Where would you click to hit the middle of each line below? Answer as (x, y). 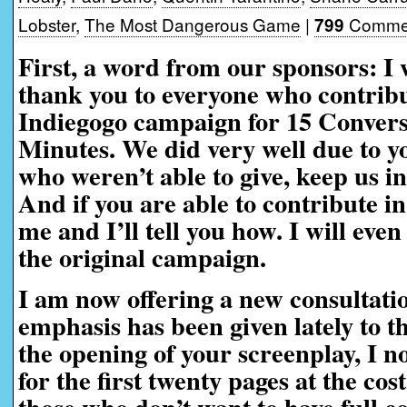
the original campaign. (142, 257)
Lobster (47, 24)
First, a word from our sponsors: (201, 66)
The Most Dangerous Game (193, 24)
